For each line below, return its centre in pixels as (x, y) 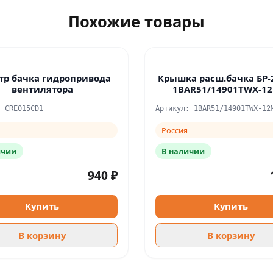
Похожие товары (136, 21)
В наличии (183, 151)
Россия (175, 130)
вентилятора (42, 89)
